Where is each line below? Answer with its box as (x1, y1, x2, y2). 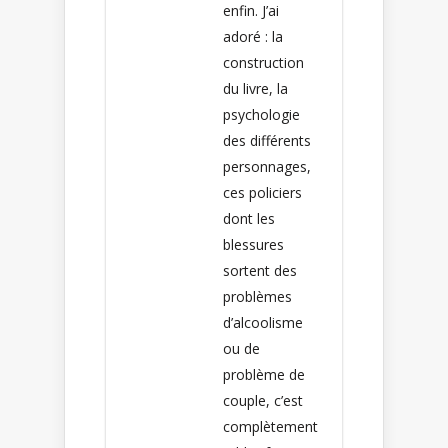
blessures (223, 234, 284, 254)
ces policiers (223, 182, 302, 202)
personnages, (223, 156, 311, 176)
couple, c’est (223, 390, 303, 410)
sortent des (223, 260, 297, 280)
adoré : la (223, 26, 283, 46)
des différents (223, 130, 311, 150)
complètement (223, 416, 318, 436)
